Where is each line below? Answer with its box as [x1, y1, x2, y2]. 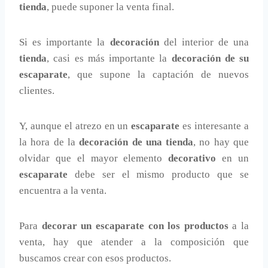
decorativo [168, 153, 217, 165]
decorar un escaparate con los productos [41, 220, 229, 232]
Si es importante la [19, 36, 110, 48]
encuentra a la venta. [19, 185, 106, 197]
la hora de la [19, 136, 80, 148]
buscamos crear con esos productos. [19, 252, 171, 264]
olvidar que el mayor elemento [19, 153, 169, 165]
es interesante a [182, 120, 249, 132]
